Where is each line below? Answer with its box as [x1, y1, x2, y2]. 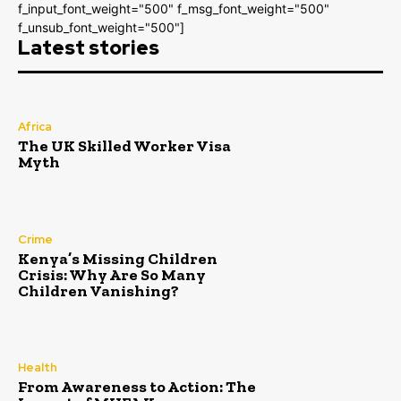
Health [18, 360, 57, 376]
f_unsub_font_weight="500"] [18, 19, 184, 35]
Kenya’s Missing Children [18, 248, 218, 269]
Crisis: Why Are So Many [18, 264, 206, 285]
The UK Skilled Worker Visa [18, 136, 231, 157]
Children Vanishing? [18, 280, 179, 301]
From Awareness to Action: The [18, 377, 256, 397]
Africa [18, 119, 52, 135]
